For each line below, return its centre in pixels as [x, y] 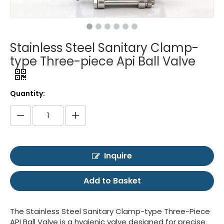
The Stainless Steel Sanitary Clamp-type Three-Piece [110, 211]
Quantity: [27, 94]
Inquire [118, 156]
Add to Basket [112, 181]
